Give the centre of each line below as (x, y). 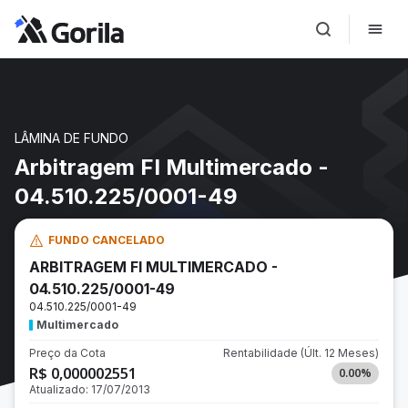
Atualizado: (60, 389)
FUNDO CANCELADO (107, 240)
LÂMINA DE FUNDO (71, 138)
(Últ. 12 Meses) (340, 353)
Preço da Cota (67, 353)
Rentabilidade (262, 353)
